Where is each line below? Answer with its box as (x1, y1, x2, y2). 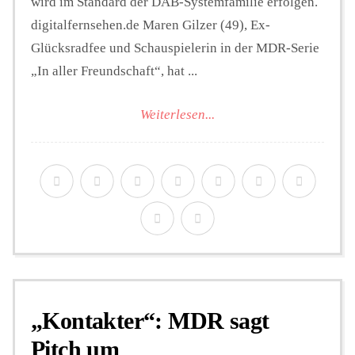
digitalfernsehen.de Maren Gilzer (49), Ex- (31, 17, 270, 33)
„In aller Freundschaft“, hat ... (31, 63, 197, 79)
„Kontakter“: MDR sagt (31, 307, 269, 334)
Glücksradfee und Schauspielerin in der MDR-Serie (31, 40, 319, 56)
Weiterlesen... (140, 106, 215, 122)
